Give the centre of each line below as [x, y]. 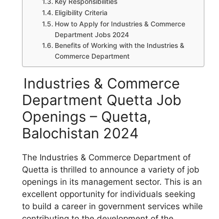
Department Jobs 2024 [92, 35]
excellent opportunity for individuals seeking [109, 194]
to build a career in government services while [112, 206]
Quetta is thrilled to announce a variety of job [111, 170]
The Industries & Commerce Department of [106, 157]
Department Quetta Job [102, 100]
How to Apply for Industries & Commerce [120, 24]
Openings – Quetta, [87, 117]
